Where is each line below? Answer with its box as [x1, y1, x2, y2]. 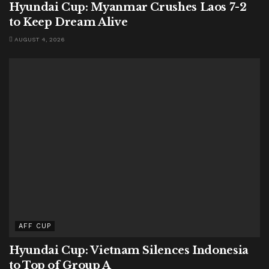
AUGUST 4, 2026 [13, 35, 65, 43]
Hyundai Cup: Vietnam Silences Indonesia [9, 244, 249, 258]
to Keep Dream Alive [9, 15, 128, 29]
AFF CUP [19, 222, 51, 231]
